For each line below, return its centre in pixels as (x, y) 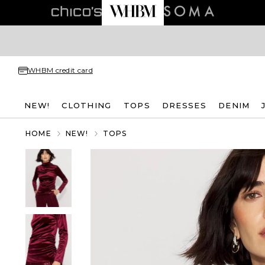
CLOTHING (87, 105)
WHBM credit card (60, 70)
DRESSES (184, 105)
